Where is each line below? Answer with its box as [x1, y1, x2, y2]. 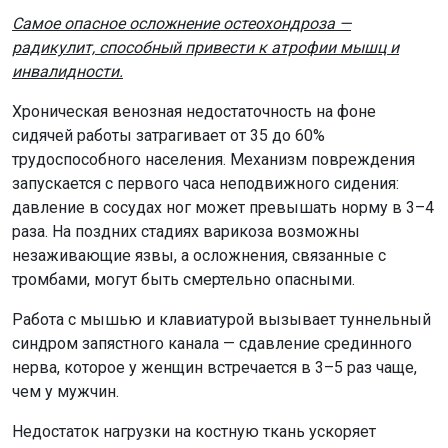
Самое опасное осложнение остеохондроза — [12, 13, 351, 33]
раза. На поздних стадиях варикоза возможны [12, 221, 360, 241]
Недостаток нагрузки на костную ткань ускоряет [12, 421, 376, 441]
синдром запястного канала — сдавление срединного [12, 333, 412, 353]
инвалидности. [12, 61, 123, 81]
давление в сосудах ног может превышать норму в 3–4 [12, 197, 434, 217]
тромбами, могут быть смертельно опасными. [12, 269, 355, 289]
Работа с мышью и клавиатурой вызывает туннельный [12, 309, 431, 329]
